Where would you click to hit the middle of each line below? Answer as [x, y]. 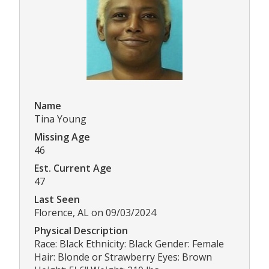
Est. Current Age [73, 168]
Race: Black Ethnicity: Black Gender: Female [129, 244]
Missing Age [62, 137]
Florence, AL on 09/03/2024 [95, 213]
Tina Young [60, 119]
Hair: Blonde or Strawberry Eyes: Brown [123, 257]
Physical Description [81, 231]
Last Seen [57, 200]
